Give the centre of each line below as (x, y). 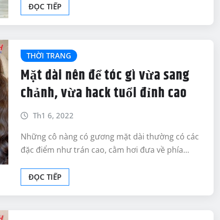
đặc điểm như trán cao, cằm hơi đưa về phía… (105, 150)
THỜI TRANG (49, 56)
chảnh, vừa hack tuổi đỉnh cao (104, 93)
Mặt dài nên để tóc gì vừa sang (105, 75)
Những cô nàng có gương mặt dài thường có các (110, 136)
